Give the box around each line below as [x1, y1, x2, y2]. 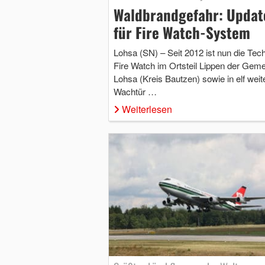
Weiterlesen [121, 102, 172, 117]
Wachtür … [113, 85, 157, 98]
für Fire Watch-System [113, 21, 250, 44]
